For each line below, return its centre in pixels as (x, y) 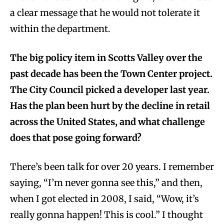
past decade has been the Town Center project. (111, 73)
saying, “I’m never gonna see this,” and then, (106, 182)
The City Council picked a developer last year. (110, 89)
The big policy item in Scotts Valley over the (106, 57)
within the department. (60, 28)
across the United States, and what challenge (107, 121)
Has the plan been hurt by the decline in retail (110, 105)
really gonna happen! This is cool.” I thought (106, 214)
